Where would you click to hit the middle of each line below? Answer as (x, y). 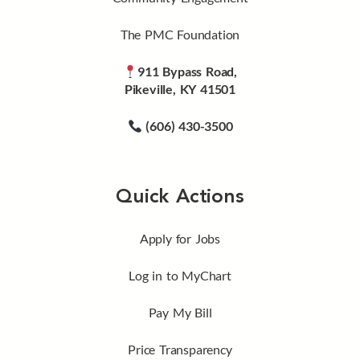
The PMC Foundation (180, 35)
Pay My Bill (180, 313)
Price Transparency (180, 350)
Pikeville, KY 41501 (180, 89)
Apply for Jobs (180, 239)
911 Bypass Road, (188, 72)
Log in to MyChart (180, 276)
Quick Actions (180, 198)
